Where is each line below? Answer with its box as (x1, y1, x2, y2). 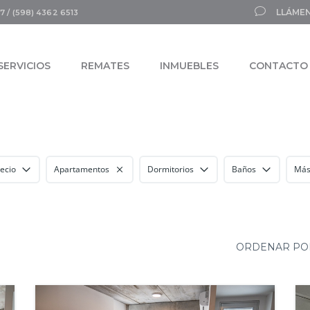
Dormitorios (147, 163, 194, 175)
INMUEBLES (160, 59, 219, 72)
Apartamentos (54, 163, 109, 175)
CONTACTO (249, 59, 309, 72)
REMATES (81, 59, 130, 72)
